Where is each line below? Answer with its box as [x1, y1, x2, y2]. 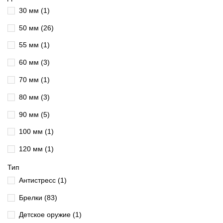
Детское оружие [19, 211, 73, 219]
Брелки [19, 193, 44, 202]
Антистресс [19, 176, 58, 184]
